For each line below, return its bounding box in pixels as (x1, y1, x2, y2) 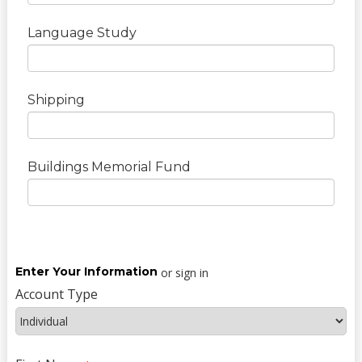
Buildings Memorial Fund (27, 159, 191, 175)
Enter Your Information (15, 264, 158, 280)
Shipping (27, 92, 85, 108)
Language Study (27, 25, 137, 41)
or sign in (160, 265, 208, 281)
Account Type (15, 285, 98, 304)
